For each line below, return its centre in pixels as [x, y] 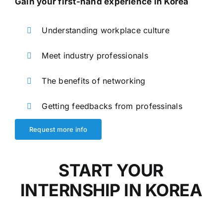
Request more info [58, 130]
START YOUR [111, 170]
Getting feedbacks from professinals [112, 106]
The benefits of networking [94, 81]
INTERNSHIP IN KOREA [111, 190]
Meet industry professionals [95, 56]
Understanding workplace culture [106, 30]
